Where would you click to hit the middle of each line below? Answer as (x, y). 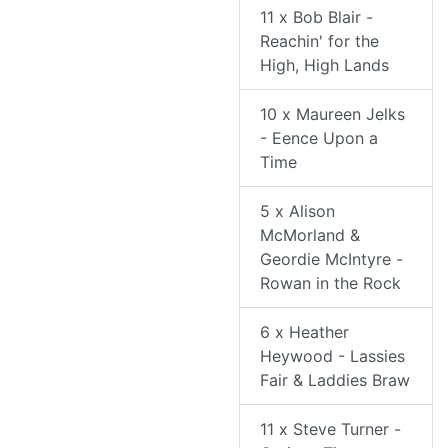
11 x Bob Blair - (316, 17)
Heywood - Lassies (332, 356)
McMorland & (310, 235)
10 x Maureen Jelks (332, 114)
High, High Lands (324, 65)
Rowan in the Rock (330, 283)
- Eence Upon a (319, 138)
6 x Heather (304, 332)
